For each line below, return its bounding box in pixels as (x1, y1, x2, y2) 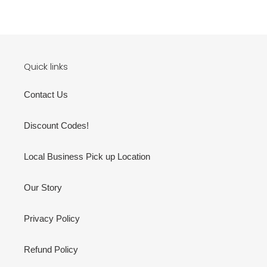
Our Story (24, 182, 62, 193)
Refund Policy (24, 244, 78, 254)
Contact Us (24, 89, 68, 100)
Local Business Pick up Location (24, 151, 150, 162)
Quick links (24, 60, 68, 73)
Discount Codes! (24, 120, 89, 131)
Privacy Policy (24, 213, 80, 223)
